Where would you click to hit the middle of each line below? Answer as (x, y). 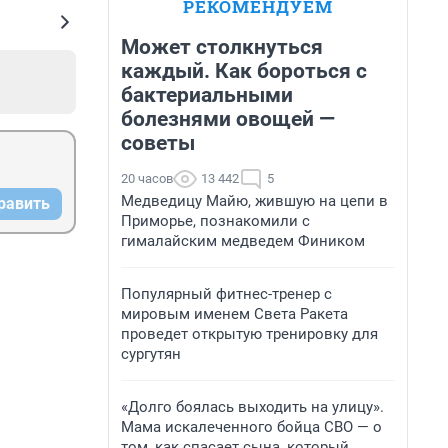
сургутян (151, 354)
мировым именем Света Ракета (234, 314)
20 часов (147, 178)
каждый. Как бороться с (244, 71)
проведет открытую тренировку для (249, 334)
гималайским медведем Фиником (243, 241)
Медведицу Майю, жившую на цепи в (254, 201)
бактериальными (207, 95)
